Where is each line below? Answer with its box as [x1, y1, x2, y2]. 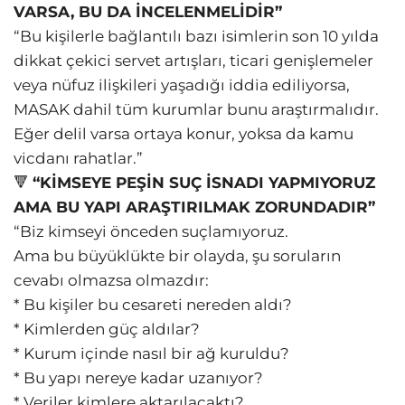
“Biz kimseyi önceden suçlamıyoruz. [14, 222, 288, 241]
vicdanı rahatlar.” [14, 149, 143, 168]
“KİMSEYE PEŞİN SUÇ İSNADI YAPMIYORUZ [33, 174, 375, 193]
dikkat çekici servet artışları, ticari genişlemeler [14, 52, 373, 71]
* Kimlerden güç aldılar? [14, 320, 200, 339]
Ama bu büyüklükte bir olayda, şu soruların [14, 247, 341, 266]
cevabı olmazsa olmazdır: [14, 271, 209, 290]
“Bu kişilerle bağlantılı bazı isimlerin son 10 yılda [14, 27, 379, 46]
